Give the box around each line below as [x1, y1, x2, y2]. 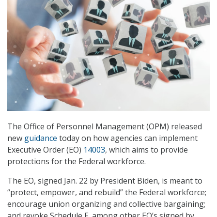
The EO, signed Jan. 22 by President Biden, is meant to [7, 175, 202, 186]
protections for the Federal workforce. [7, 156, 146, 167]
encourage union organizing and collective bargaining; [7, 199, 205, 210]
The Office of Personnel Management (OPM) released [7, 121, 202, 132]
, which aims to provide [105, 144, 188, 155]
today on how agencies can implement [57, 133, 198, 144]
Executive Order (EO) [7, 144, 83, 155]
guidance [24, 133, 57, 144]
